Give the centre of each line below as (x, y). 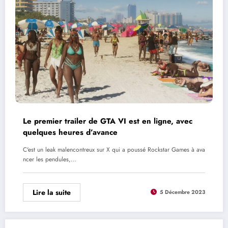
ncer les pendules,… (50, 159)
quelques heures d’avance (70, 132)
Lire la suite (52, 192)
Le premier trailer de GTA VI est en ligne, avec (108, 121)
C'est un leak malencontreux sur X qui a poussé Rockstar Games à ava (114, 149)
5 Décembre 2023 (182, 192)
